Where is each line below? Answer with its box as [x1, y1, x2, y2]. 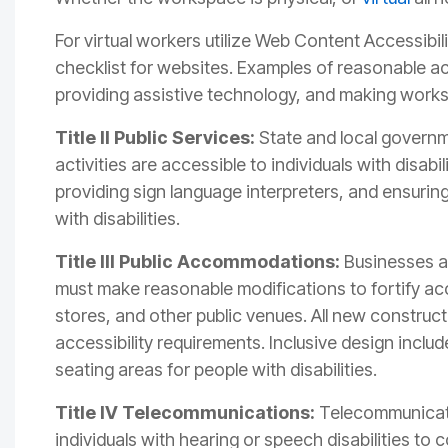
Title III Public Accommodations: [55, 251, 340, 273]
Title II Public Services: [55, 127, 255, 149]
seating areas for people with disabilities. [55, 359, 377, 381]
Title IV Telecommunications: [55, 402, 315, 424]
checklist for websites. [55, 57, 233, 79]
